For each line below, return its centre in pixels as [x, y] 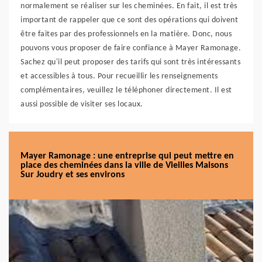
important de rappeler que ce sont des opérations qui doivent [129, 20]
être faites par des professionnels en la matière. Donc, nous [126, 34]
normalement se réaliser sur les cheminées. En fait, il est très [129, 6]
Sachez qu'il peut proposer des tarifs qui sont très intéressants [130, 62]
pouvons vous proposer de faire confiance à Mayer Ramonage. [131, 48]
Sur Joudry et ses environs [73, 175]
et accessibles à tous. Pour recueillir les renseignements [119, 76]
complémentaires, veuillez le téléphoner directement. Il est [126, 90]
